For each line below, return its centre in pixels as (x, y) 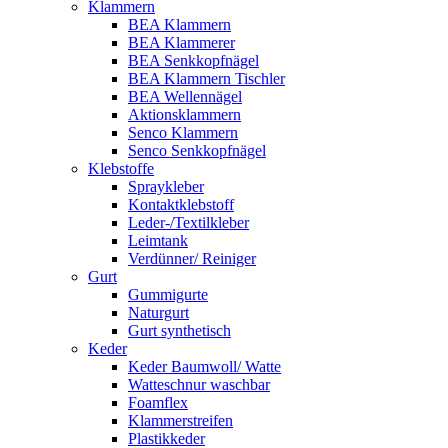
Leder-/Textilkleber (188, 222)
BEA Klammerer (181, 42)
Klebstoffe (121, 168)
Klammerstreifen (180, 420)
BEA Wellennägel (185, 96)
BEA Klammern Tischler (206, 78)
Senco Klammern (183, 132)
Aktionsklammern (184, 114)
